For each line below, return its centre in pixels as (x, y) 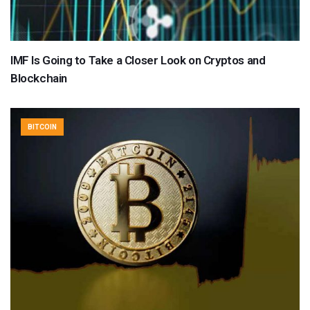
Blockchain (39, 79)
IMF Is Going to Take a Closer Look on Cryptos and (138, 61)
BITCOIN (42, 127)
